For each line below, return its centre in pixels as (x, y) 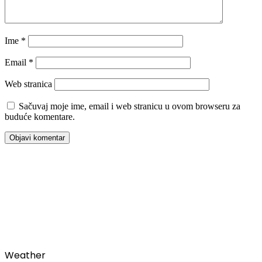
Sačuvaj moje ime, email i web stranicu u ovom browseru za (130, 106)
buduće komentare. (40, 117)
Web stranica (28, 84)
